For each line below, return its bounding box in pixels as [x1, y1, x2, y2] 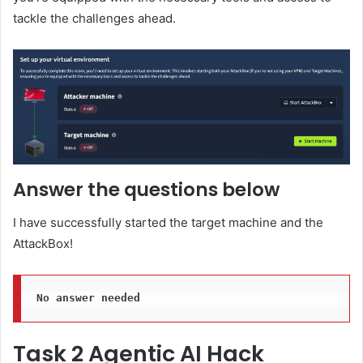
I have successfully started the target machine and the [13, 214, 323, 230]
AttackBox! [13, 235, 73, 251]
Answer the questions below [13, 177, 280, 203]
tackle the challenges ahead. [13, 11, 176, 27]
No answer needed [36, 292, 140, 305]
